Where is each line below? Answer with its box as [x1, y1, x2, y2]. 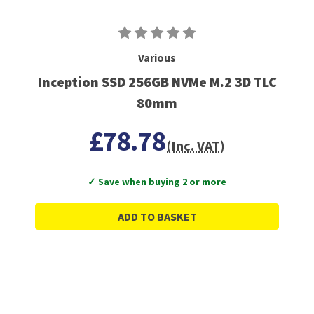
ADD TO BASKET [117, 209, 197, 224]
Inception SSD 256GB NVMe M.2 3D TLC [37, 72, 277, 90]
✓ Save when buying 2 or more [88, 175, 226, 188]
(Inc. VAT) [167, 136, 226, 154]
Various [138, 50, 176, 64]
